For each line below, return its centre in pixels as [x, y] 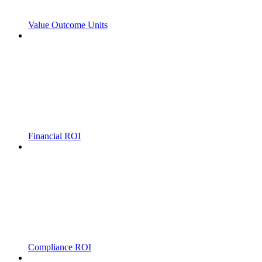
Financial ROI [54, 136]
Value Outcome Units [68, 25]
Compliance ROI [60, 247]
